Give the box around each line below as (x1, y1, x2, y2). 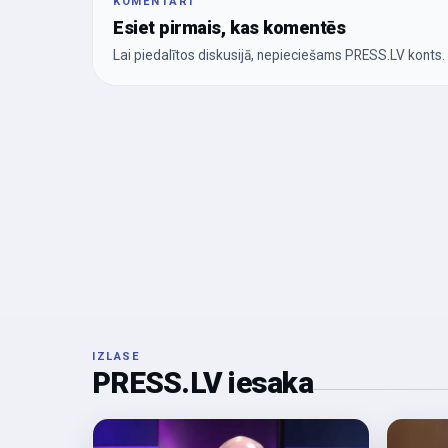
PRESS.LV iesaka (92, 366, 313, 401)
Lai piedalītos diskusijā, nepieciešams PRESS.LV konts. (113, 47, 445, 64)
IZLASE (92, 350, 141, 364)
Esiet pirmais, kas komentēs (113, 17, 346, 39)
